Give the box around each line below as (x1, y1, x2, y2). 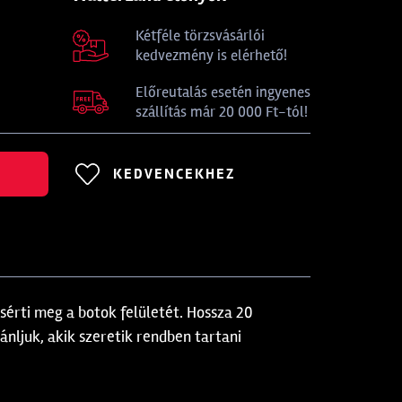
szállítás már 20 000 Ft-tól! (135, 102, 308, 121)
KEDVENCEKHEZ (112, 165, 235, 183)
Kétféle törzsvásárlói (135, 26, 265, 45)
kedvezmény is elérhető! (135, 46, 287, 65)
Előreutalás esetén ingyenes (135, 83, 310, 101)
